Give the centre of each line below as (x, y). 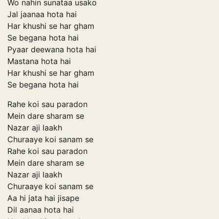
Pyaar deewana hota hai (52, 49)
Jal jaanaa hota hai (42, 14)
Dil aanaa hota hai (41, 209)
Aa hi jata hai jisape (43, 198)
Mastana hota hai (39, 61)
